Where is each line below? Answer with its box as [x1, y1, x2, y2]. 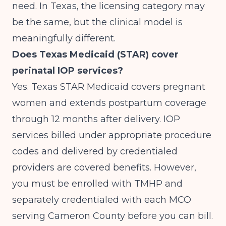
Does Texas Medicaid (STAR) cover [12, 49, 179, 60]
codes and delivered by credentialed [12, 146, 178, 157]
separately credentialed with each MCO [12, 194, 191, 205]
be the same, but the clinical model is [12, 17, 183, 28]
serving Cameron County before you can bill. [12, 210, 213, 221]
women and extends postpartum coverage [12, 97, 206, 108]
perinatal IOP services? [12, 65, 123, 76]
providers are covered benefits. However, [12, 162, 196, 173]
